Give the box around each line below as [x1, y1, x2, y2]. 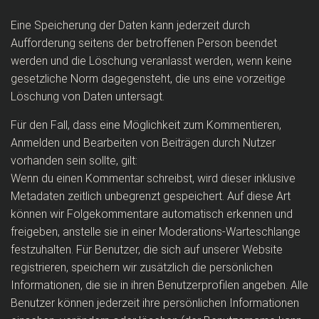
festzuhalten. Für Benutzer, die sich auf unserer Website [11, 243, 283, 256]
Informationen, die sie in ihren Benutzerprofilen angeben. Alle [11, 278, 308, 292]
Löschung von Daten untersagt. [11, 90, 164, 103]
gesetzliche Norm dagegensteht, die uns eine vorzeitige [11, 72, 286, 85]
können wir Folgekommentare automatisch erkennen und [11, 207, 293, 221]
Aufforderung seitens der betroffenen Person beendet [11, 36, 277, 50]
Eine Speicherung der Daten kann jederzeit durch [11, 19, 250, 32]
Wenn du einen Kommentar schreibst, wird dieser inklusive [11, 172, 296, 185]
